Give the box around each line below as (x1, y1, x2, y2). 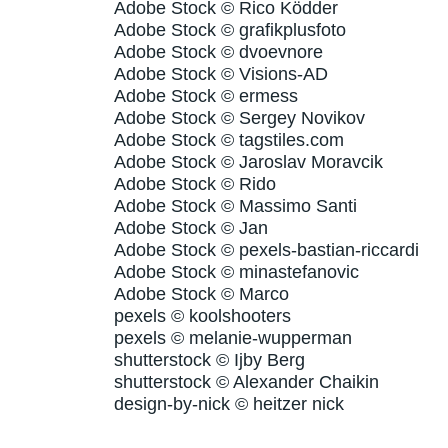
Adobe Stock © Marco (114, 284, 289, 304)
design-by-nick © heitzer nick (114, 394, 344, 414)
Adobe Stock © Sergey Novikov (114, 108, 365, 128)
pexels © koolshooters (114, 306, 291, 326)
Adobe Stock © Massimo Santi (114, 196, 357, 216)
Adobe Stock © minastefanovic (114, 262, 359, 282)
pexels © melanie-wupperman (114, 328, 352, 348)
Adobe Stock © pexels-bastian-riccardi (114, 240, 419, 260)
